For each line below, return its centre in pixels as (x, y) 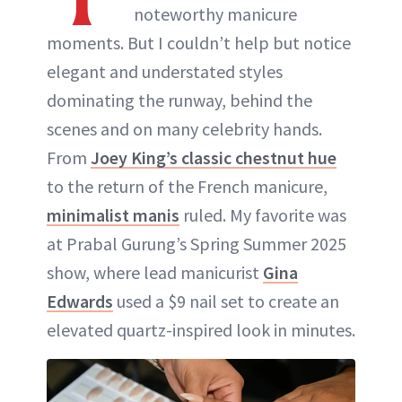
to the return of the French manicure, (187, 186)
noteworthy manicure (215, 13)
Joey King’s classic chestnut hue (214, 157)
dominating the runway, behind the (179, 100)
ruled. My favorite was (263, 214)
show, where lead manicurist (155, 272)
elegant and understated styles (165, 71)
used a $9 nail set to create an (226, 301)
